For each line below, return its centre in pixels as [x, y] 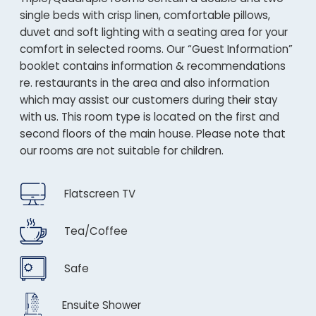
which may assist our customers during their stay [148, 100]
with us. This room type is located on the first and [150, 117]
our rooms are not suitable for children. [122, 151]
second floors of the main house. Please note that [153, 134]
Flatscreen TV [100, 194]
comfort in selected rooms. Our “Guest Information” [156, 49]
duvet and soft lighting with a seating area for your [154, 32]
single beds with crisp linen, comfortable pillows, [145, 15]
